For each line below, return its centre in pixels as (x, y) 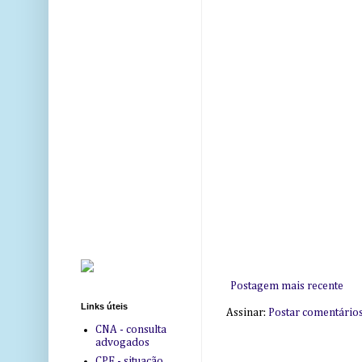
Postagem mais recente (287, 286)
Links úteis (104, 307)
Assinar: (247, 312)
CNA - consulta (130, 329)
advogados (122, 342)
